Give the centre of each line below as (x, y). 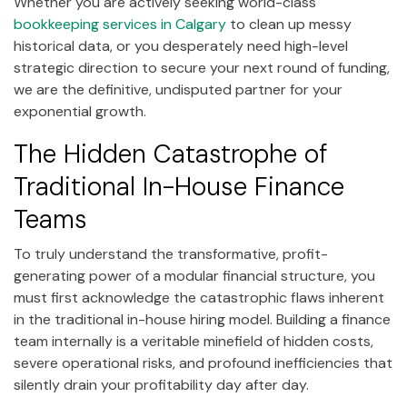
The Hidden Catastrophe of (170, 154)
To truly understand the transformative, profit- (171, 254)
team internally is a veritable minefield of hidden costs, (194, 342)
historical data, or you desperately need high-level (181, 46)
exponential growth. (80, 112)
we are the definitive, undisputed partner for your (178, 90)
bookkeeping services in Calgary (120, 25)
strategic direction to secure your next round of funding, (202, 68)
